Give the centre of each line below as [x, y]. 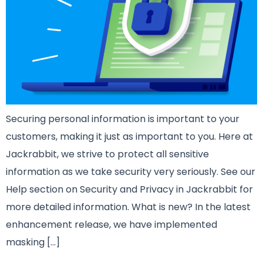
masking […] [33, 242]
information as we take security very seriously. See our [131, 171]
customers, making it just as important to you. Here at [129, 136]
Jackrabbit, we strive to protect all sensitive [107, 154]
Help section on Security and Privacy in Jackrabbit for [129, 189]
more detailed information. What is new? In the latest [128, 207]
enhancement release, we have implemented [112, 224]
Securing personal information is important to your [123, 119]
